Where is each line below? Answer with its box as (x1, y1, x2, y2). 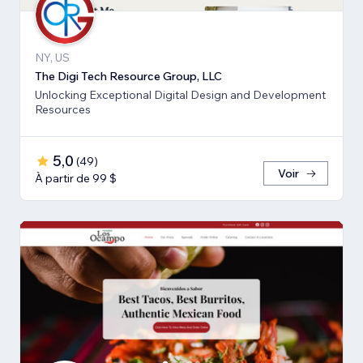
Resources (35, 101, 91, 117)
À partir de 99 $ (35, 170, 117, 186)
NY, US (35, 49, 70, 65)
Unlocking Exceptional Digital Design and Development (35, 87, 326, 102)
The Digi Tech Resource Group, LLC (35, 68, 222, 83)
